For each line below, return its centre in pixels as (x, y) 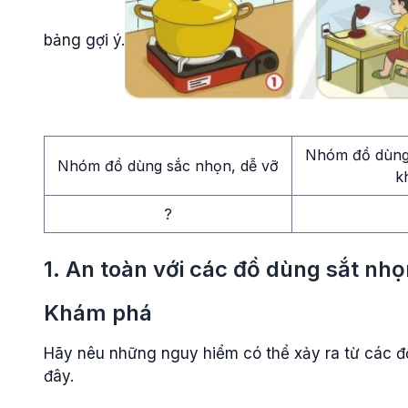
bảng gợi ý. (84, 40)
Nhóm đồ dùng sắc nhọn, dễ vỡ (168, 166)
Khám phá (98, 313)
